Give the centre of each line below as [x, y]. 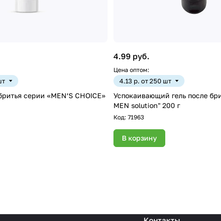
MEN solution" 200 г [147, 106]
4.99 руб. [131, 56]
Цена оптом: [131, 70]
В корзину [139, 138]
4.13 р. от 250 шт [145, 81]
